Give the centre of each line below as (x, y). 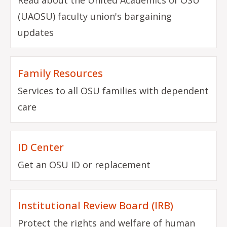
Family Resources (61, 73)
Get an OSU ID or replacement (84, 165)
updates (36, 32)
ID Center (41, 147)
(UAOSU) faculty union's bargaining (95, 16)
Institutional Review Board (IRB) (96, 206)
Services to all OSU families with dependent (113, 90)
